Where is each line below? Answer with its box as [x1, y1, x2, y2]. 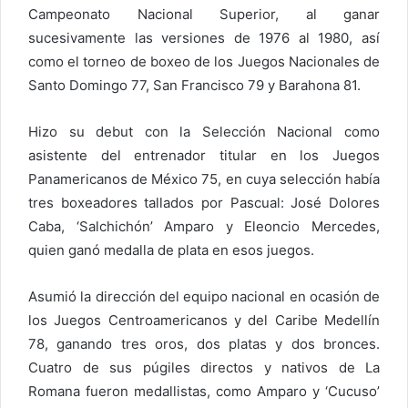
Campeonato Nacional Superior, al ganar [28, 5, 380, 23]
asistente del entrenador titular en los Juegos [28, 146, 380, 164]
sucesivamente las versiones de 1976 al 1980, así [28, 28, 380, 46]
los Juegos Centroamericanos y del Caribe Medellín [28, 311, 380, 329]
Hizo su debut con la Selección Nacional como [28, 122, 380, 140]
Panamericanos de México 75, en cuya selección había [28, 169, 380, 188]
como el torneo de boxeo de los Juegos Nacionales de [28, 52, 380, 70]
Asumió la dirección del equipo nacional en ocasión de [28, 287, 380, 305]
